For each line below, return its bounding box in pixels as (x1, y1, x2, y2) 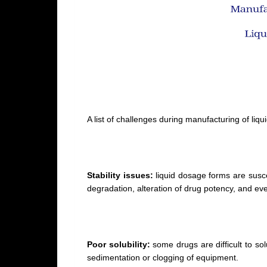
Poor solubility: (87, 240, 150, 249)
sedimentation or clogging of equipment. (87, 253, 238, 262)
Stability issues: (87, 170, 153, 180)
